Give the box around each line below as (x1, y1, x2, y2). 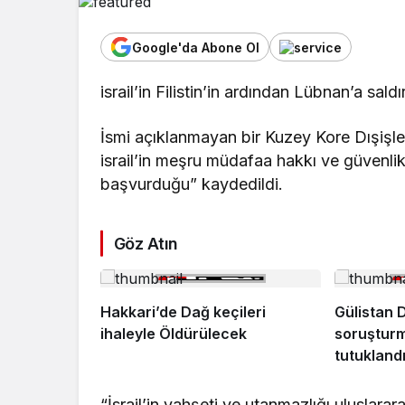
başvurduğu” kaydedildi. (100, 174, 284, 193)
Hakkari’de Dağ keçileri (100, 302, 181, 321)
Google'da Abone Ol (132, 39, 259, 55)
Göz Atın (114, 233, 178, 253)
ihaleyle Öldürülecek (100, 324, 247, 343)
